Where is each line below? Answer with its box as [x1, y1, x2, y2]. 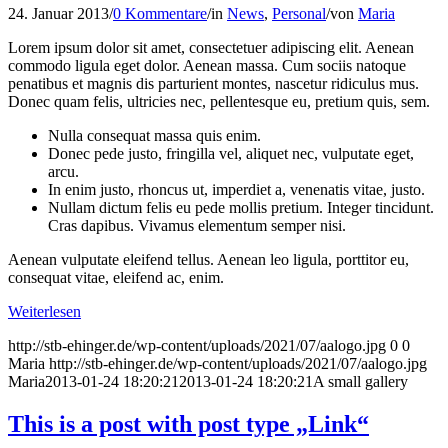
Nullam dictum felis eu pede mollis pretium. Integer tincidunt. [48, 198, 434, 216]
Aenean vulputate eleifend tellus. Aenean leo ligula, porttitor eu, [8, 250, 409, 268]
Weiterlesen [8, 302, 81, 320]
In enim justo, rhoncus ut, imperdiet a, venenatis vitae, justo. [48, 180, 425, 198]
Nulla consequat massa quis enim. [48, 126, 261, 144]
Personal [272, 4, 326, 22]
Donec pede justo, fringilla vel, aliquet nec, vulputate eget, [48, 144, 414, 162]
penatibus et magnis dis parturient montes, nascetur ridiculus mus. [8, 74, 419, 92]
